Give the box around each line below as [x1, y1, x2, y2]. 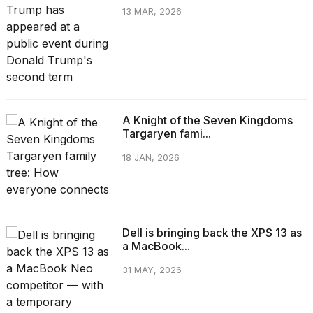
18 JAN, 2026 [122, 152, 180, 163]
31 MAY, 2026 [122, 264, 182, 275]
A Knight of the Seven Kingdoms [122, 112, 293, 127]
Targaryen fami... [122, 126, 211, 140]
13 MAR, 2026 [122, 6, 182, 17]
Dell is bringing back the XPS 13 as [122, 225, 302, 240]
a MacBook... [122, 238, 190, 253]
